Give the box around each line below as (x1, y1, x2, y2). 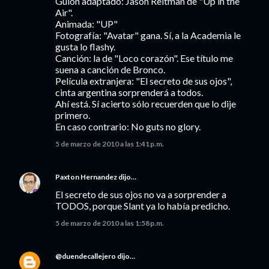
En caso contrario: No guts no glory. (55, 121, 201, 132)
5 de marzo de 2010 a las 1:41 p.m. (55, 139, 164, 148)
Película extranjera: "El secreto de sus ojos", (55, 75, 232, 86)
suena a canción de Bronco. (55, 64, 165, 75)
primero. (55, 109, 90, 121)
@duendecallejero (55, 252, 116, 261)
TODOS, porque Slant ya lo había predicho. (55, 200, 230, 211)
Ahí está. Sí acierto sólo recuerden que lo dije (55, 98, 236, 109)
